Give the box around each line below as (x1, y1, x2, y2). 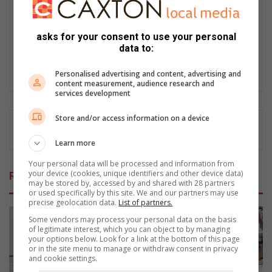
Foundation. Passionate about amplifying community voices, (25, 38, 246, 49)
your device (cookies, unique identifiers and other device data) (29, 168, 243, 178)
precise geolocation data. (29, 197, 119, 208)
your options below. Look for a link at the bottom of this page (29, 234, 240, 244)
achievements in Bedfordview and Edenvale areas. (42, 63, 230, 75)
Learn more (55, 138, 96, 148)
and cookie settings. (29, 253, 98, 263)
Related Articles (9, 169, 90, 182)
